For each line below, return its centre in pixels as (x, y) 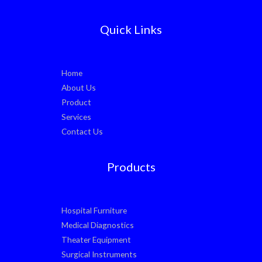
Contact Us (82, 131)
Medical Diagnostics (98, 225)
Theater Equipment (96, 239)
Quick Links (131, 29)
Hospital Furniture (94, 210)
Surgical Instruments (99, 254)
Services (76, 116)
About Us (79, 87)
